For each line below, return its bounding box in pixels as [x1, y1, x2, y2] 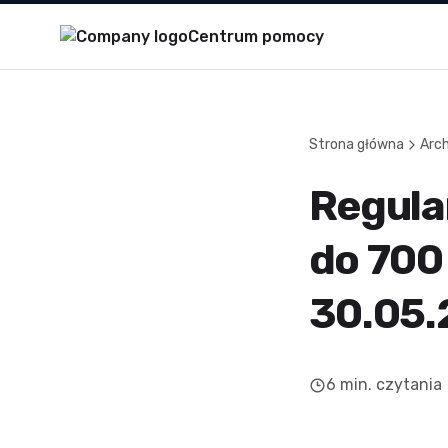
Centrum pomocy [188, 26, 324, 46]
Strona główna [308, 136, 404, 153]
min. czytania [339, 375, 442, 394]
